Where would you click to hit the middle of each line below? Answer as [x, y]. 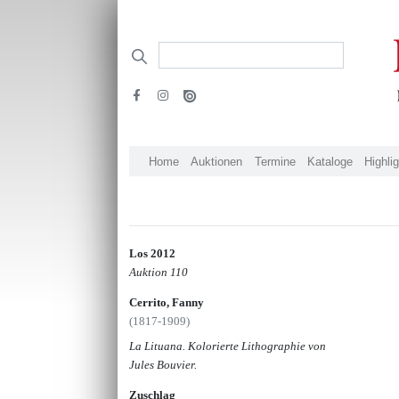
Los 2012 [153, 253]
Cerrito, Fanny [167, 302]
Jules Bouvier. [163, 364]
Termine [275, 161]
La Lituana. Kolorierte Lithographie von [228, 346]
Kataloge [330, 161]
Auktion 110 [159, 272]
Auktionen [217, 161]
